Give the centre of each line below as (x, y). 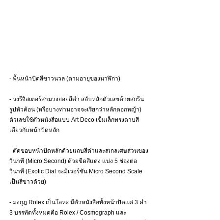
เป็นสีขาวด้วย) (28, 182)
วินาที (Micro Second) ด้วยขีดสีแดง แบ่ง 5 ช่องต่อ (73, 161)
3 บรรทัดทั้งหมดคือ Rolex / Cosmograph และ (69, 213)
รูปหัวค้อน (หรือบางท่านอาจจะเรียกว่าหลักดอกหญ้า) (76, 110)
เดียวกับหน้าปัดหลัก (35, 130)
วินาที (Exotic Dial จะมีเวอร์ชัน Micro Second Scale (77, 172)
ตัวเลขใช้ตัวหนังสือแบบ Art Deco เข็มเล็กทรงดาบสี (74, 120)
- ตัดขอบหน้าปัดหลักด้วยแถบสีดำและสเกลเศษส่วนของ (79, 151)
